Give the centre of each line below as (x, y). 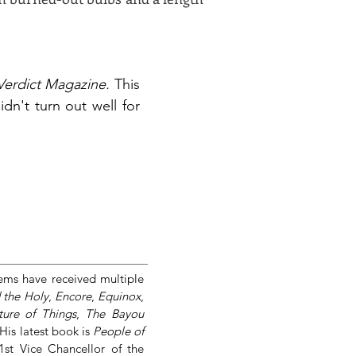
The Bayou (115, 313)
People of (118, 331)
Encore (73, 296)
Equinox (120, 296)
